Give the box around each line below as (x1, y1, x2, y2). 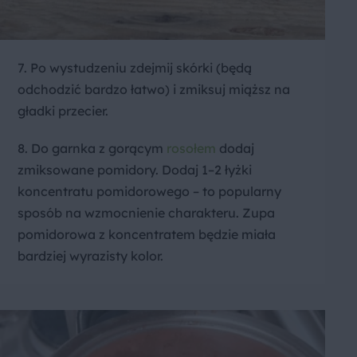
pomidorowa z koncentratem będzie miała (18, 226, 276, 242)
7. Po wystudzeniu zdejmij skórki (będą (18, 59, 252, 76)
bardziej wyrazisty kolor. (18, 247, 163, 264)
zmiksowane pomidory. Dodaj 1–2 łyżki (18, 161, 252, 178)
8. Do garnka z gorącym (18, 139, 167, 156)
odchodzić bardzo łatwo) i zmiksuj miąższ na (18, 80, 290, 97)
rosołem (167, 139, 216, 156)
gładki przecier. (18, 102, 108, 119)
